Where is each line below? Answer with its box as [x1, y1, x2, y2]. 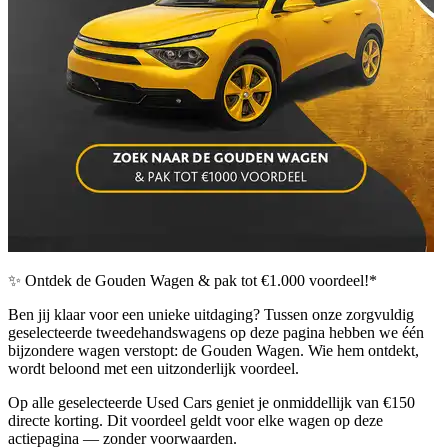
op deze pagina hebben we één [226, 324, 424, 342]
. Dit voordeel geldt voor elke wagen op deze [99, 412, 383, 430]
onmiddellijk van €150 [273, 394, 415, 412]
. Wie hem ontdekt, [300, 342, 419, 360]
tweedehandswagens [96, 324, 226, 342]
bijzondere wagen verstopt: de [8, 342, 201, 360]
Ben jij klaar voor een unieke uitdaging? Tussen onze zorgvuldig [8, 306, 414, 324]
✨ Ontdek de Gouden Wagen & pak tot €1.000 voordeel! [8, 272, 369, 290]
